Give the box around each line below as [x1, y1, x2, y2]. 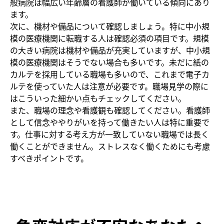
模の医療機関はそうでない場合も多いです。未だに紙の [10, 56, 209, 68]
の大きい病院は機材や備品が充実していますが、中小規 [10, 44, 210, 56]
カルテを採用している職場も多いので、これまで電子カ [10, 68, 209, 80]
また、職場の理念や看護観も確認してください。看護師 [10, 104, 210, 116]
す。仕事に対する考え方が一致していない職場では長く [10, 128, 209, 140]
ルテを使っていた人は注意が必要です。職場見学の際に [10, 80, 208, 92]
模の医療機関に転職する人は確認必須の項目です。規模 [10, 32, 209, 44]
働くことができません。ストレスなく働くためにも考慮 [10, 140, 210, 152]
